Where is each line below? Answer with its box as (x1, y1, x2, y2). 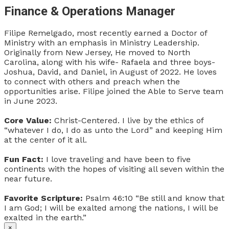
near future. (4, 174, 52, 184)
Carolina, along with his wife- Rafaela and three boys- (4, 57, 215, 67)
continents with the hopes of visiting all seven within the (4, 164, 224, 174)
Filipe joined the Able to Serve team (83, 86, 223, 97)
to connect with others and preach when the (4, 77, 180, 87)
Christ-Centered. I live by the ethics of (52, 116, 203, 126)
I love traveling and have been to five (43, 154, 191, 165)
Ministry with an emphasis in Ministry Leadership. (4, 38, 199, 48)
